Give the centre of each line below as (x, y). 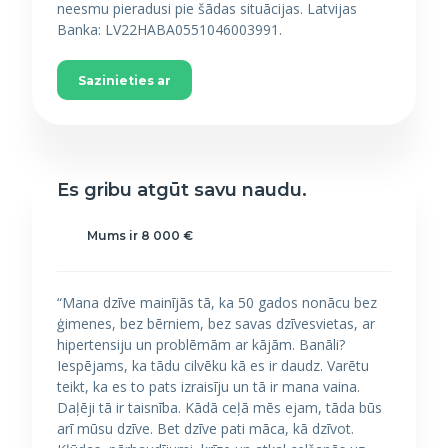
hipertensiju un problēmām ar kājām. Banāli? (201, 344)
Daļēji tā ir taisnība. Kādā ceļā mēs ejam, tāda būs (219, 407)
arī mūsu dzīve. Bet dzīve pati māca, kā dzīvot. (205, 428)
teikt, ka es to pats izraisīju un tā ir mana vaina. (208, 386)
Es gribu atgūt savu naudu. (182, 190)
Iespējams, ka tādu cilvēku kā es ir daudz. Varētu (213, 365)
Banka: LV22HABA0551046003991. (169, 29)
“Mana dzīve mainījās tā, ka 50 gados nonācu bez (217, 302)
